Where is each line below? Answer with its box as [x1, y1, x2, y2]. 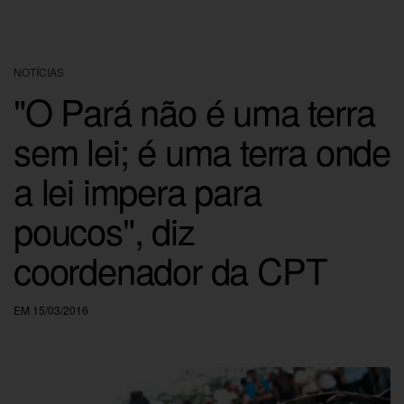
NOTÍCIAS [14, 63, 64, 79]
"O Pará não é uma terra [14, 84, 375, 136]
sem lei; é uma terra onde [14, 124, 390, 176]
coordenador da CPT [14, 243, 326, 295]
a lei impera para [14, 163, 262, 216]
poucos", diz [14, 203, 195, 255]
